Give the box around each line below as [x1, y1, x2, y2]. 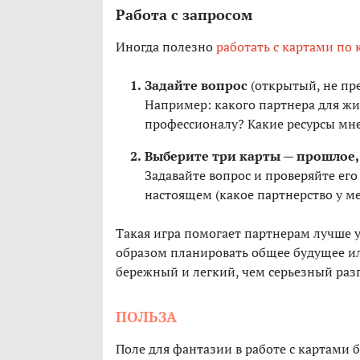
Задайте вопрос [145, 76, 247, 95]
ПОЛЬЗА [116, 307, 177, 327]
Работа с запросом [116, 5, 252, 25]
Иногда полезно [116, 38, 216, 56]
